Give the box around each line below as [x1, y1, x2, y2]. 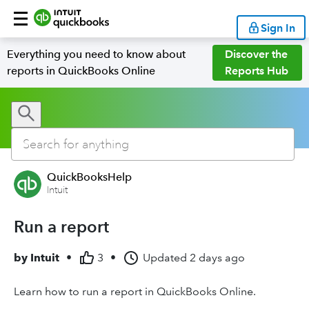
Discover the [225, 48, 288, 61]
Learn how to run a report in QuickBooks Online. [14, 285, 256, 298]
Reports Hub [225, 64, 289, 77]
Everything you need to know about [7, 48, 186, 61]
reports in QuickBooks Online [7, 64, 155, 77]
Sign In [261, 21, 295, 34]
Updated [143, 251, 187, 264]
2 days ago [190, 251, 245, 264]
